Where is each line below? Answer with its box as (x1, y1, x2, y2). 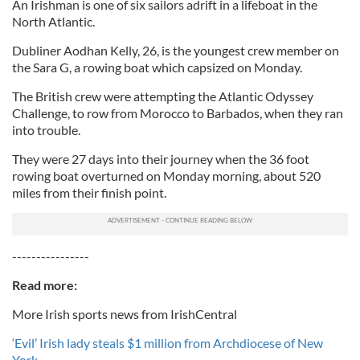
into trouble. (12, 122, 80, 137)
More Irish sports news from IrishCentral (12, 306, 237, 321)
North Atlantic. (12, 14, 95, 29)
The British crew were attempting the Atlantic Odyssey (12, 88, 313, 104)
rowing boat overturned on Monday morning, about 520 (12, 168, 321, 183)
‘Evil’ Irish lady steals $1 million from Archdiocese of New (12, 335, 323, 350)
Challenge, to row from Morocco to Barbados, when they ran (12, 105, 343, 121)
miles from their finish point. (12, 185, 166, 200)
